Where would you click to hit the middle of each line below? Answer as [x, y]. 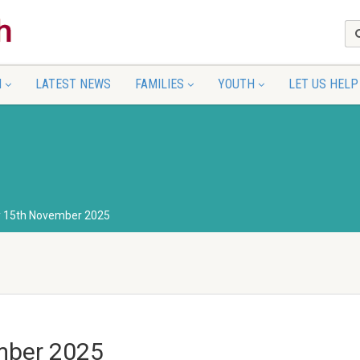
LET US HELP [323, 84]
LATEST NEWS [73, 84]
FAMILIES [159, 84]
